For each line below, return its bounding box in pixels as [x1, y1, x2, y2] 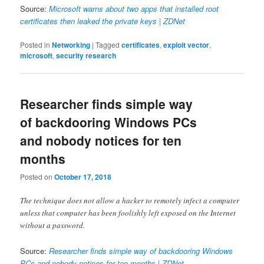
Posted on [20, 171, 55, 182]
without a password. [20, 220, 85, 231]
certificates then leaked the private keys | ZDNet [20, 15, 186, 27]
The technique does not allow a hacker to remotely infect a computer [20, 195, 240, 206]
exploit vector [163, 39, 210, 50]
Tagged [95, 39, 120, 49]
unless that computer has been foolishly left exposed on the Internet [20, 207, 236, 219]
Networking [52, 39, 91, 50]
